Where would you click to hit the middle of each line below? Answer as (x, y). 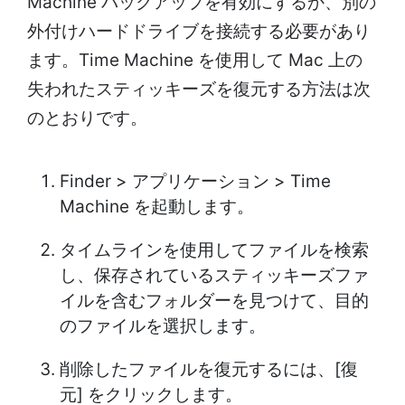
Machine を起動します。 (157, 206)
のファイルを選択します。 (163, 325)
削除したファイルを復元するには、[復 (209, 369)
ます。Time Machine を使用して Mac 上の (195, 60)
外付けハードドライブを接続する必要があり (199, 31)
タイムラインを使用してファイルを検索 (214, 250)
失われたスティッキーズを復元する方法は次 (199, 89)
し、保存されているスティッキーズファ (214, 275)
